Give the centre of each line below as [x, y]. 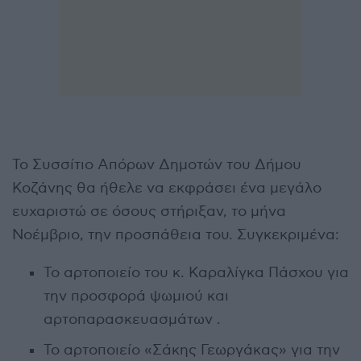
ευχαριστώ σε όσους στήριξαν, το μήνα [149, 211]
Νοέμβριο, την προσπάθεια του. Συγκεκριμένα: [176, 234]
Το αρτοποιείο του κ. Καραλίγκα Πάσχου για [196, 272]
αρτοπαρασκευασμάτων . [132, 319]
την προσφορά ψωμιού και [136, 296]
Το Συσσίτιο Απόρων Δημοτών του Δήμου [157, 164]
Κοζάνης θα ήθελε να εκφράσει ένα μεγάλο [167, 188]
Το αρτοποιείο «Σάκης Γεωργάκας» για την [191, 350]
